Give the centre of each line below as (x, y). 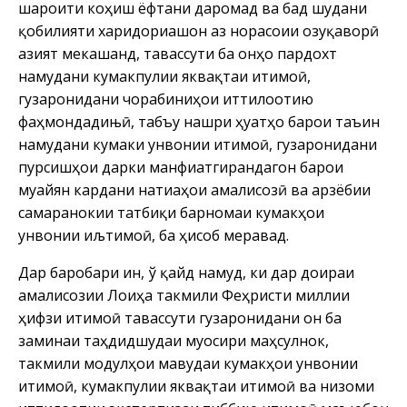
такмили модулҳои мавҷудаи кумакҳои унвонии (188, 363)
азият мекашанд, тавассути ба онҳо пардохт (178, 53)
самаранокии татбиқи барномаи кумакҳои (171, 212)
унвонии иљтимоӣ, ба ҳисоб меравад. (154, 235)
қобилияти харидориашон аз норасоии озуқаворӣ (199, 30)
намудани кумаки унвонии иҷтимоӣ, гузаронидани (198, 144)
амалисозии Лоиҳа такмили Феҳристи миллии (184, 295)
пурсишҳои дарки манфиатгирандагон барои (181, 167)
